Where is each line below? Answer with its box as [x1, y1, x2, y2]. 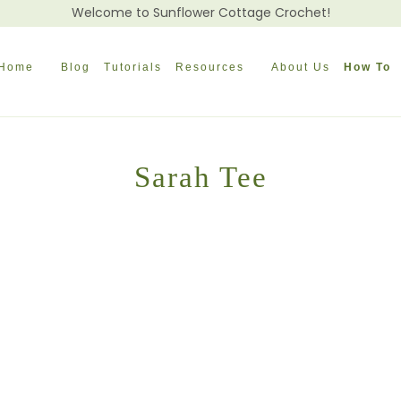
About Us [271, 61, 331, 73]
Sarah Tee [133, 160, 268, 193]
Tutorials [104, 61, 163, 73]
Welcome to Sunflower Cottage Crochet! [71, 4, 330, 21]
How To [344, 61, 392, 73]
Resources [175, 61, 245, 73]
